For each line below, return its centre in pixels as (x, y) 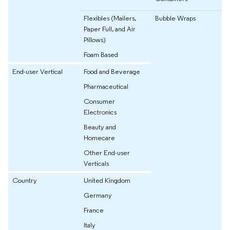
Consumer (99, 101)
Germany (98, 195)
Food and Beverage (112, 71)
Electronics (100, 112)
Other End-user (107, 152)
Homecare (99, 137)
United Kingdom (107, 180)
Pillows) (95, 39)
